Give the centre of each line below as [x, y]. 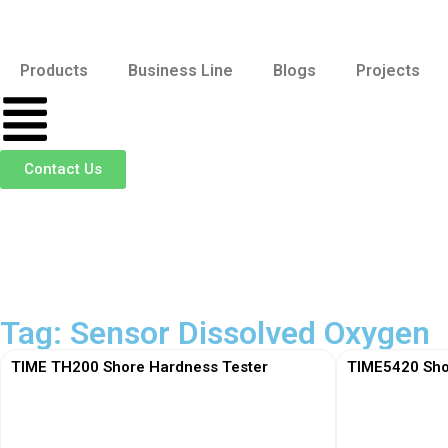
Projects [388, 70]
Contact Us [63, 169]
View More [168, 419]
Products [54, 70]
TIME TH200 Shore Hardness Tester [139, 367]
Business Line [180, 70]
